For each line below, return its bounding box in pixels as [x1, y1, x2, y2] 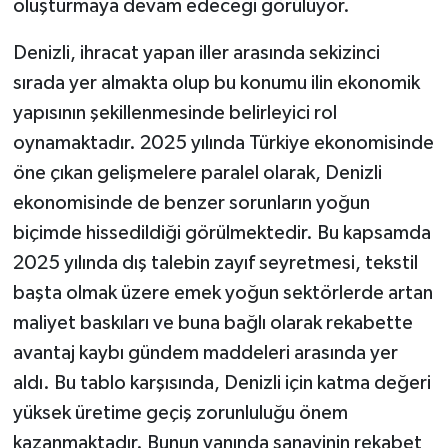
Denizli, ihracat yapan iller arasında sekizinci [12, 42, 380, 63]
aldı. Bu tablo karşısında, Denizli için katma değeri [12, 372, 431, 393]
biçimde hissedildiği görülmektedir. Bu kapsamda [12, 222, 431, 243]
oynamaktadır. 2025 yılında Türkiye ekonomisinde [12, 132, 434, 153]
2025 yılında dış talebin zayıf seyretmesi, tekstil [12, 252, 418, 273]
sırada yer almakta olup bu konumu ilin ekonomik [12, 72, 420, 93]
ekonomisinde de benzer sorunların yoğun [12, 192, 370, 213]
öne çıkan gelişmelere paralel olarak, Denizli [12, 162, 382, 183]
